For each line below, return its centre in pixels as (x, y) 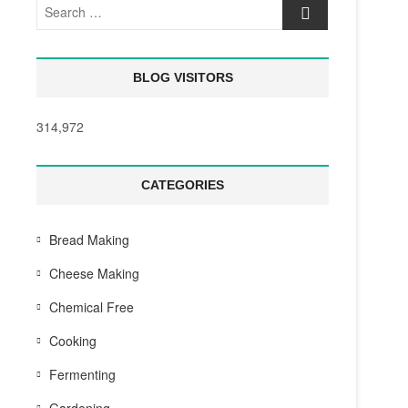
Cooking (73, 341)
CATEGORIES (183, 185)
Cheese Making (94, 273)
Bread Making (89, 240)
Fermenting (82, 374)
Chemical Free (92, 307)
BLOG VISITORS (183, 77)
